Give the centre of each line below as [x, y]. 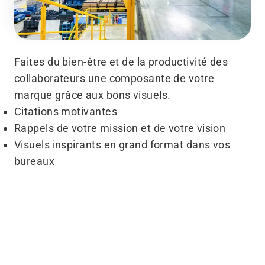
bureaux [35, 161]
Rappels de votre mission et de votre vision [120, 128]
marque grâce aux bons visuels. [93, 95]
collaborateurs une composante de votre [114, 79]
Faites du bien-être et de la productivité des [121, 62]
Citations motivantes [66, 112]
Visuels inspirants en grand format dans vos [122, 145]
